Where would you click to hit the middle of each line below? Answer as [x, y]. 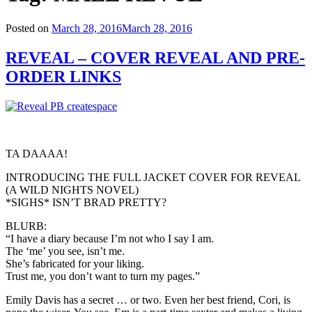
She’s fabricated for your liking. [75, 263]
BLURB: [26, 226]
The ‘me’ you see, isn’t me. [65, 251]
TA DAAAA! [37, 153]
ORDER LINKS [63, 76]
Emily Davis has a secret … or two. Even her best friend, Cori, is [148, 299]
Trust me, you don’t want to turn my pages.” [103, 276]
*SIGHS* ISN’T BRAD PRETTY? [86, 202]
